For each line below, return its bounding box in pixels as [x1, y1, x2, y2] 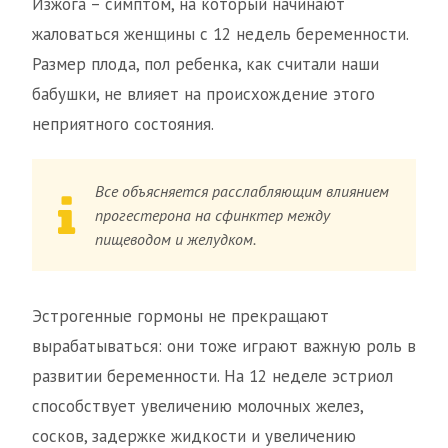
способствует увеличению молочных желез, [32, 395, 363, 417]
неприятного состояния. [32, 113, 214, 135]
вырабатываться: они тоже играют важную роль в [32, 335, 416, 357]
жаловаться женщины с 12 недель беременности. [32, 23, 408, 45]
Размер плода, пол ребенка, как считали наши [32, 53, 379, 75]
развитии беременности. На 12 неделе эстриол [32, 365, 393, 387]
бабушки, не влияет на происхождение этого [32, 83, 375, 105]
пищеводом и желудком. [95, 229, 257, 249]
